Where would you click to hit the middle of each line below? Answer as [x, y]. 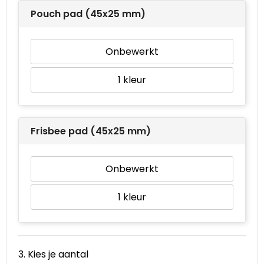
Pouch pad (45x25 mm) [88, 14]
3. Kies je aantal [53, 254]
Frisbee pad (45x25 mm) [91, 131]
